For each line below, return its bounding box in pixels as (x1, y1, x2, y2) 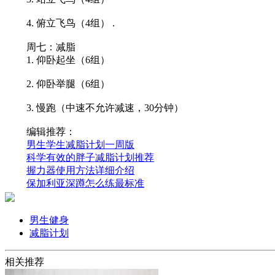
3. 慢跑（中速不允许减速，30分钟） (7, 102, 184, 113)
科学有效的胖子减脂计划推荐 (26, 152, 154, 163)
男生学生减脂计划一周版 (26, 139, 134, 150)
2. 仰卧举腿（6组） (7, 78, 110, 89)
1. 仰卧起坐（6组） (7, 54, 110, 65)
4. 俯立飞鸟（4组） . (7, 17, 115, 28)
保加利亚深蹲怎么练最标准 (26, 177, 144, 188)
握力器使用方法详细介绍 (26, 165, 134, 176)
